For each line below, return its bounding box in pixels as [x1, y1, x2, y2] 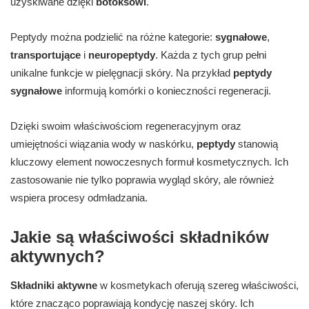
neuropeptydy [88, 49, 155, 61]
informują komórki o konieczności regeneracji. [62, 85, 271, 97]
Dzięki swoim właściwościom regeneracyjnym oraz [10, 120, 241, 132]
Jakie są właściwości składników [10, 228, 269, 247]
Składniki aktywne [10, 279, 97, 292]
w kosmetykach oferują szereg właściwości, [97, 279, 299, 292]
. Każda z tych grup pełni [155, 49, 266, 61]
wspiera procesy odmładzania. [10, 192, 148, 204]
